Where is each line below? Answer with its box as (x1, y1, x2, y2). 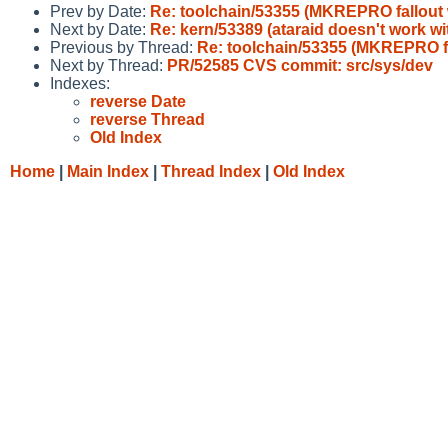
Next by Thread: (50, 56, 167, 74)
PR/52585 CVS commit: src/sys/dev (167, 56, 433, 74)
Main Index (67, 162, 149, 180)
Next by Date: (50, 20, 150, 38)
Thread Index (161, 162, 261, 180)
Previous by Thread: (50, 38, 197, 56)
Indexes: (50, 74, 110, 92)
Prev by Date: (50, 2, 150, 20)
